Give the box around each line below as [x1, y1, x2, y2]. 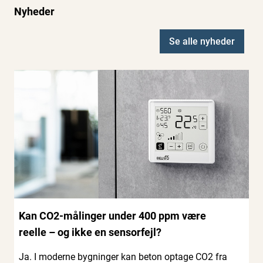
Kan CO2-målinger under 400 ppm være [19, 209, 206, 222]
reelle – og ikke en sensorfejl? [19, 225, 164, 238]
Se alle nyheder [169, 35, 235, 47]
